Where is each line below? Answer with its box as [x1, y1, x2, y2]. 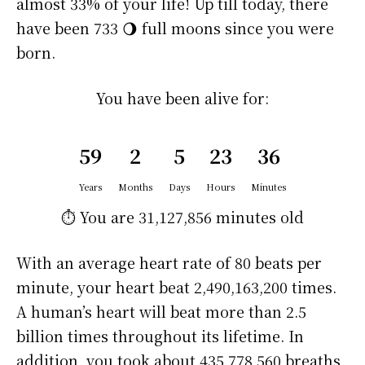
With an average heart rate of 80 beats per [16, 252, 322, 274]
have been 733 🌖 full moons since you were [16, 17, 334, 39]
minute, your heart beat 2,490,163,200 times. [16, 276, 336, 298]
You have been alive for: [96, 87, 269, 109]
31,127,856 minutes [139, 206, 276, 228]
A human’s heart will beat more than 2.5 [16, 301, 306, 323]
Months [118, 180, 152, 194]
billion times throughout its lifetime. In [16, 325, 304, 347]
